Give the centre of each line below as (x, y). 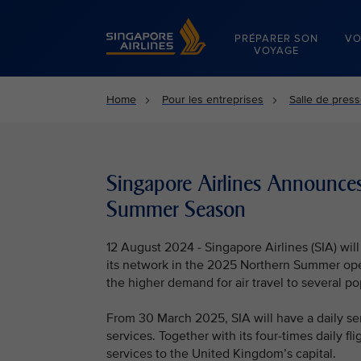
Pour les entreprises (213, 100)
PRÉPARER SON (277, 39)
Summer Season (176, 210)
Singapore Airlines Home (168, 25)
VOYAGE (277, 51)
